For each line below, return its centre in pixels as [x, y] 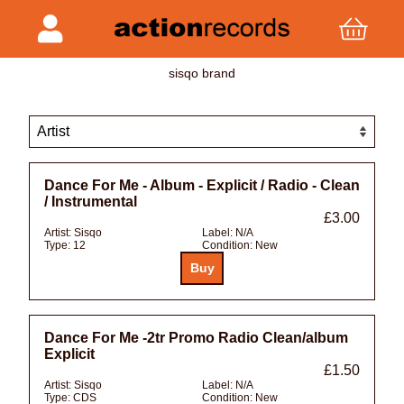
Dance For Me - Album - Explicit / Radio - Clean [202, 185]
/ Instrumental [91, 201]
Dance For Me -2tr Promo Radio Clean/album [196, 337]
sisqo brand [202, 73]
